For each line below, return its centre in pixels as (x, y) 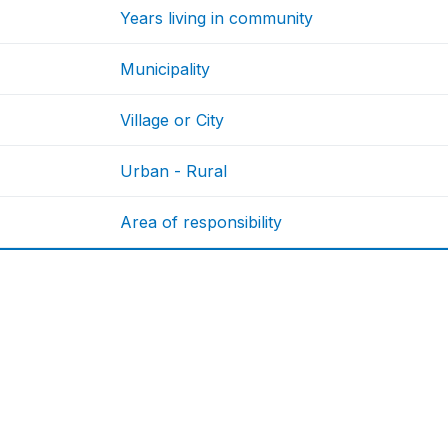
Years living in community (217, 18)
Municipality (165, 69)
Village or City (172, 120)
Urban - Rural (174, 171)
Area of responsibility (201, 222)
